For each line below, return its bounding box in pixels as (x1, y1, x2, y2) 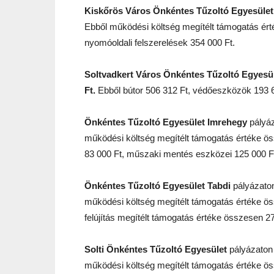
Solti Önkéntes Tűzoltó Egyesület (84, 243, 229, 254)
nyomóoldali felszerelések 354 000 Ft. (84, 37, 235, 48)
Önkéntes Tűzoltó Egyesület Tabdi (84, 180, 233, 191)
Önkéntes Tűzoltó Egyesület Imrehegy (84, 116, 247, 127)
